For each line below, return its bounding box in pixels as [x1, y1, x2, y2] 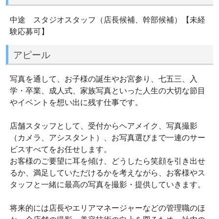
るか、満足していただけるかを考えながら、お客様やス [10, 167, 205, 178]
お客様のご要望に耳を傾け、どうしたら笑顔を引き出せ [10, 155, 205, 167]
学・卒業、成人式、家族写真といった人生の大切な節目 [10, 85, 205, 96]
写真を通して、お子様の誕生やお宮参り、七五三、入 [10, 73, 197, 85]
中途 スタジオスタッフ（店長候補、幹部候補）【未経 [10, 14, 205, 25]
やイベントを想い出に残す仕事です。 [10, 97, 143, 108]
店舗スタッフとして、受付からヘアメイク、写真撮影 [10, 120, 197, 131]
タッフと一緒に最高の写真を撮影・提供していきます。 [10, 179, 205, 190]
